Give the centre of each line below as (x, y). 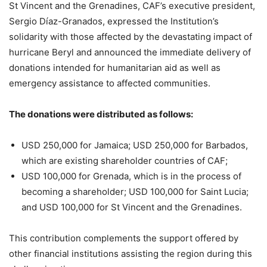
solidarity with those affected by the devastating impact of (131, 36)
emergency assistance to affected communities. (110, 83)
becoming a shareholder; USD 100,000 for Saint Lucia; (135, 191)
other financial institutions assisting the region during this (131, 253)
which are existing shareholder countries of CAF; (125, 160)
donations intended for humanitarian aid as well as (115, 67)
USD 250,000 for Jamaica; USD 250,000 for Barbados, (135, 145)
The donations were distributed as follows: (101, 114)
